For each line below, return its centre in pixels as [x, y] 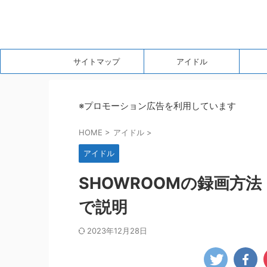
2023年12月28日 [117, 231]
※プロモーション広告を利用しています [157, 106]
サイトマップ [96, 61]
